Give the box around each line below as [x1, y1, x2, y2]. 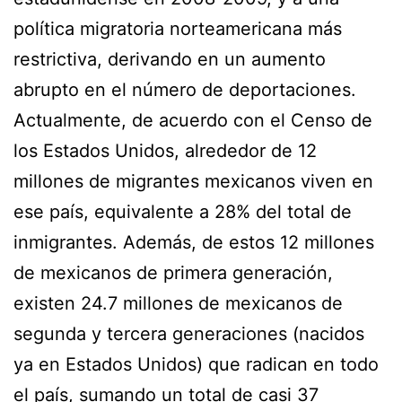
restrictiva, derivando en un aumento [13, 48, 326, 70]
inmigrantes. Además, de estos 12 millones [13, 231, 374, 253]
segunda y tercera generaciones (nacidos [13, 322, 364, 345]
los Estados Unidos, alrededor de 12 [13, 139, 317, 162]
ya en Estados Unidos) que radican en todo [13, 353, 379, 375]
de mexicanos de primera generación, [13, 261, 333, 284]
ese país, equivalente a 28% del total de [13, 200, 352, 223]
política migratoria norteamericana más [13, 17, 342, 39]
